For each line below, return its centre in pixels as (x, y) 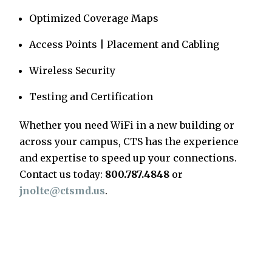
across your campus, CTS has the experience (129, 142)
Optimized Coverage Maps (94, 19)
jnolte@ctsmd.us (62, 191)
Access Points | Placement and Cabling (124, 45)
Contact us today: (62, 175)
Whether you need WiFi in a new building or (127, 125)
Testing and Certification (91, 97)
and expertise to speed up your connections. (128, 158)
